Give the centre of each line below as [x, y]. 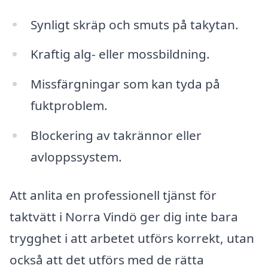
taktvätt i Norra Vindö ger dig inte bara [124, 216]
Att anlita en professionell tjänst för [113, 195]
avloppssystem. [76, 157]
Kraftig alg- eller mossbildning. [120, 54]
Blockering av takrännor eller [116, 135]
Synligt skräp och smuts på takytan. [134, 24]
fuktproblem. [69, 106]
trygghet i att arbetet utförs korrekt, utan [132, 238]
